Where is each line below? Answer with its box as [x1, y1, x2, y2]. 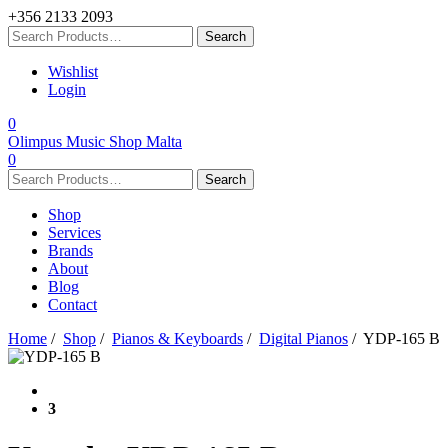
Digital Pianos [259, 330, 348, 347]
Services [48, 224, 101, 241]
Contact [48, 296, 97, 313]
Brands [48, 242, 93, 259]
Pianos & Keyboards [112, 330, 243, 347]
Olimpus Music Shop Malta [8, 133, 182, 150]
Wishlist [48, 63, 98, 80]
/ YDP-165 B [348, 330, 440, 347]
